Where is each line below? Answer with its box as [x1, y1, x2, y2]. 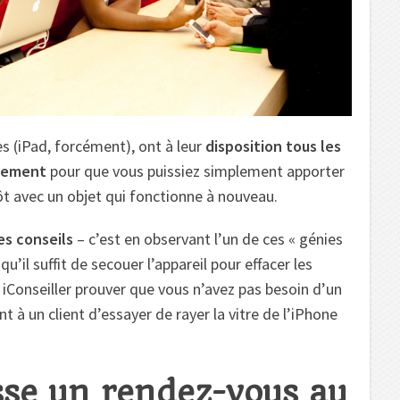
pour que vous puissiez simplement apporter [46, 160, 345, 181]
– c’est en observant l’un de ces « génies [73, 228, 343, 249]
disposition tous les [205, 135, 341, 156]
